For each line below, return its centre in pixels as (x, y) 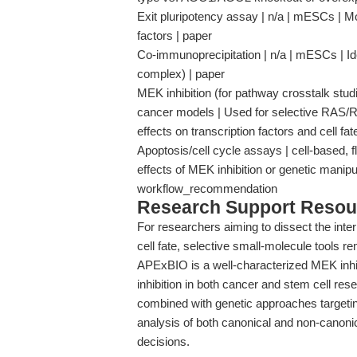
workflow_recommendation (207, 188)
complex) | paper (181, 74)
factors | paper (175, 35)
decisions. (163, 341)
